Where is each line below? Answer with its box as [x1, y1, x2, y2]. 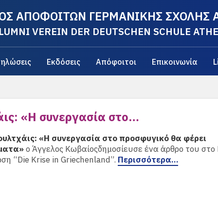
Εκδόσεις [46, 57, 80, 67]
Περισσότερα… [118, 154, 178, 165]
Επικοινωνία [151, 57, 198, 67]
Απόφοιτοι [95, 57, 136, 67]
